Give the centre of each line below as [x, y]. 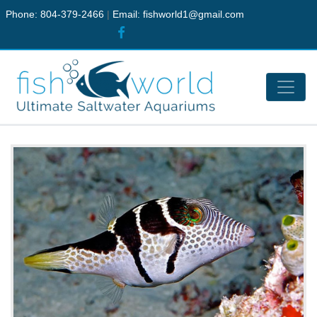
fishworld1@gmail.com [194, 14]
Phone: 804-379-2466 [56, 14]
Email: [128, 14]
